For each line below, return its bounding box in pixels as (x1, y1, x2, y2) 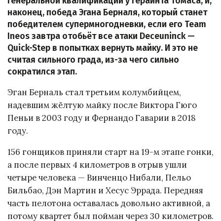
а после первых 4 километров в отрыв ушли (7, 159, 187, 171)
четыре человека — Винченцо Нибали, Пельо (7, 172, 191, 184)
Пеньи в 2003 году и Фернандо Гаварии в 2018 (7, 112, 196, 124)
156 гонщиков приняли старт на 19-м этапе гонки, (7, 147, 214, 158)
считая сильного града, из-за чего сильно (7, 54, 179, 65)
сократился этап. (7, 66, 77, 77)
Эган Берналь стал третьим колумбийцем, (7, 87, 181, 98)
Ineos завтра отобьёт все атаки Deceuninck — (7, 31, 195, 41)
